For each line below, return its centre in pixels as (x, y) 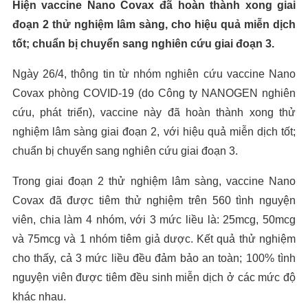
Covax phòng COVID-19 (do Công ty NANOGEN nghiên (154, 93)
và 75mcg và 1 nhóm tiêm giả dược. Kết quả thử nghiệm (154, 239)
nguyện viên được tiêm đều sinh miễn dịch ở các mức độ (154, 277)
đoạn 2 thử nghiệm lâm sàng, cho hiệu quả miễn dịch (154, 24)
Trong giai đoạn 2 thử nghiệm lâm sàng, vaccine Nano (154, 181)
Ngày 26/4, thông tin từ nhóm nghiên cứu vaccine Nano (154, 74)
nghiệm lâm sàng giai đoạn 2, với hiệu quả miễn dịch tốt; (154, 131)
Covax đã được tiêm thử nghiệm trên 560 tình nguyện (154, 200)
